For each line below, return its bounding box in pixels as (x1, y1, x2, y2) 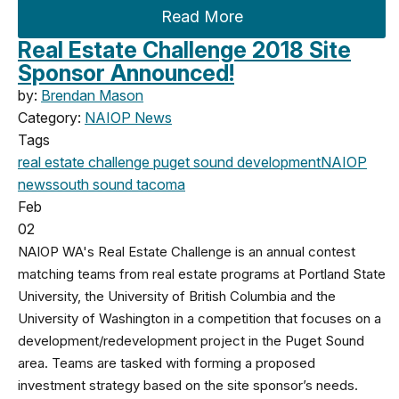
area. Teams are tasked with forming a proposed (18, 354, 315, 371)
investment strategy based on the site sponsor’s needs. (18, 376, 358, 394)
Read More (160, 6, 243, 26)
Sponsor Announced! (18, 59, 234, 86)
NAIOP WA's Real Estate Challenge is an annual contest (18, 242, 355, 260)
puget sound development (150, 152, 321, 171)
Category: (18, 108, 85, 126)
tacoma (133, 175, 185, 193)
